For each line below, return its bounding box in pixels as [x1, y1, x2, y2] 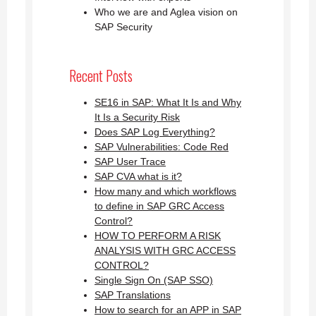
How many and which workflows [95, 186, 236, 197]
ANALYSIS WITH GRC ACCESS [95, 245, 236, 257]
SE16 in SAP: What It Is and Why [95, 97, 241, 109]
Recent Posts [69, 65, 133, 87]
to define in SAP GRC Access [95, 200, 224, 212]
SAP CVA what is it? [95, 171, 182, 183]
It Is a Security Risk [95, 111, 180, 123]
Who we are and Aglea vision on [95, 6, 238, 18]
